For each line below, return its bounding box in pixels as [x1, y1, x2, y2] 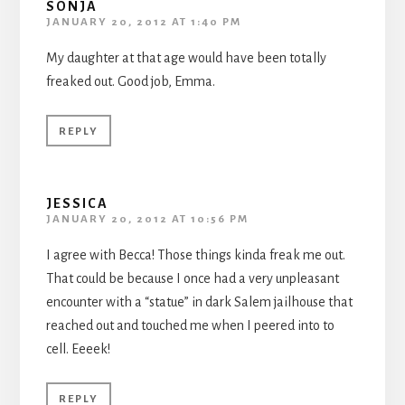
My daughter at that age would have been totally [45, 50, 326, 65]
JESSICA [45, 195, 108, 211]
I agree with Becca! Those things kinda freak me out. [45, 247, 345, 262]
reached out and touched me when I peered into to [45, 317, 334, 333]
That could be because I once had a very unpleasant [45, 270, 339, 286]
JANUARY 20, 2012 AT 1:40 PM [45, 15, 241, 28]
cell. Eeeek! [45, 341, 110, 356]
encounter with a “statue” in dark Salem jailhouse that [45, 294, 353, 309]
